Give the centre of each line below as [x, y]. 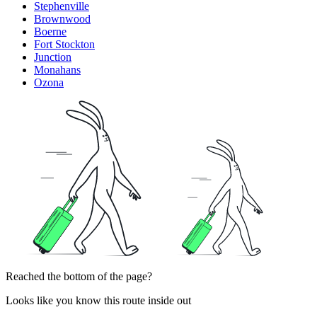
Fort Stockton [64, 45]
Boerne [50, 32]
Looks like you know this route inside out [98, 301]
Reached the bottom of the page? [79, 277]
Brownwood [62, 19]
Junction [53, 57]
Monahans [57, 70]
